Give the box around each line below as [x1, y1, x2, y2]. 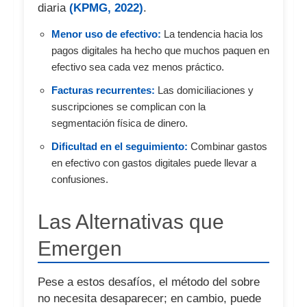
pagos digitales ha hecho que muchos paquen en [51, 45, 269, 57]
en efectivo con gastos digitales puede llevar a [51, 157, 256, 169]
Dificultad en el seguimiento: [51, 140, 188, 153]
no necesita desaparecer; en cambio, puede [38, 292, 261, 305]
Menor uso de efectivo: [51, 28, 161, 40]
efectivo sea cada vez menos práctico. [51, 61, 224, 73]
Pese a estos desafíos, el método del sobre [38, 275, 260, 288]
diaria [38, 1, 69, 14]
